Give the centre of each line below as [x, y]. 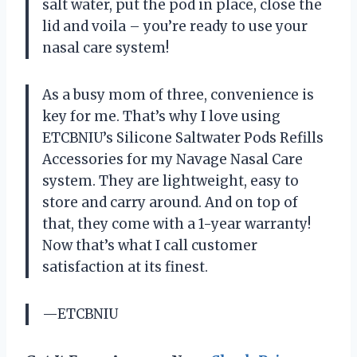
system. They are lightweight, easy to [171, 180]
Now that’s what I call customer [150, 245]
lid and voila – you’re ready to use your [175, 26]
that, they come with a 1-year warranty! [177, 224]
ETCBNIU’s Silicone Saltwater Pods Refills [183, 137]
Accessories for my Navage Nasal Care [173, 159]
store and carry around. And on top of [170, 202]
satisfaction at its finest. [125, 267]
